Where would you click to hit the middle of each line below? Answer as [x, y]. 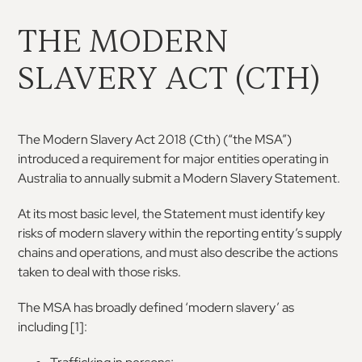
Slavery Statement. [286, 178]
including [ [47, 326]
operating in [296, 158]
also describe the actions [269, 252]
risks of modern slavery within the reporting [139, 233]
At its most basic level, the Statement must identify [161, 213]
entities [239, 158]
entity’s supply [302, 233]
